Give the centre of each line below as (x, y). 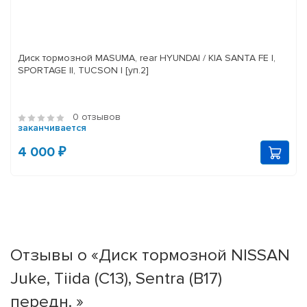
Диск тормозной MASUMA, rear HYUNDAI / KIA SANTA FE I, (79, 58)
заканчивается (52, 128)
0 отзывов (97, 117)
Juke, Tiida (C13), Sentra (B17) (116, 279)
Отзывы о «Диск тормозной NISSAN (150, 255)
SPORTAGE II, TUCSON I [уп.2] (137, 71)
